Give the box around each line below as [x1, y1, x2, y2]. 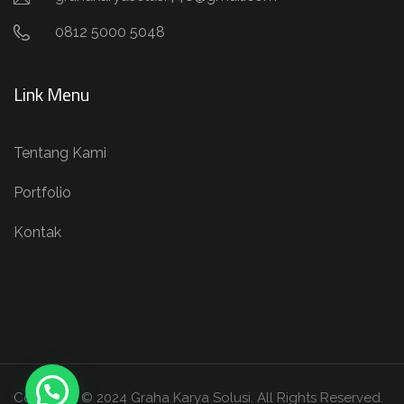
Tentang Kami [14, 144, 106, 162]
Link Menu [14, 80, 89, 109]
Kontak [14, 224, 61, 242]
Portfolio [14, 184, 71, 202]
